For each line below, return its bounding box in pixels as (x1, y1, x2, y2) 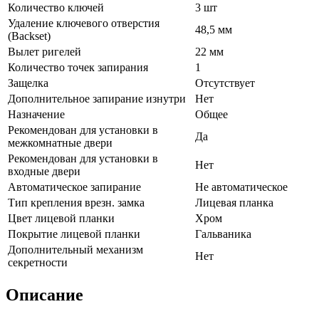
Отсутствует (195, 77, 255, 90)
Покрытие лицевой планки (8, 228, 140, 241)
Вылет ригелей (8, 46, 81, 58)
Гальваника (195, 228, 251, 241)
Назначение (8, 108, 65, 121)
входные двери (8, 165, 80, 178)
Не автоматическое (195, 181, 288, 194)
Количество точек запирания (8, 61, 148, 74)
